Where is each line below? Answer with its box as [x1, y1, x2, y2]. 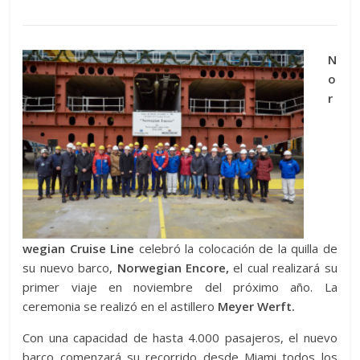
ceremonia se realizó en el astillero [22, 297, 219, 314]
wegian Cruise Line [22, 239, 135, 256]
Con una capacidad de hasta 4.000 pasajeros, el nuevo [22, 329, 337, 346]
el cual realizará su [229, 259, 337, 276]
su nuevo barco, [22, 259, 117, 276]
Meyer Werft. [218, 297, 296, 314]
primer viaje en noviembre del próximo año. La [22, 278, 337, 295]
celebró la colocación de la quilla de [134, 239, 337, 256]
